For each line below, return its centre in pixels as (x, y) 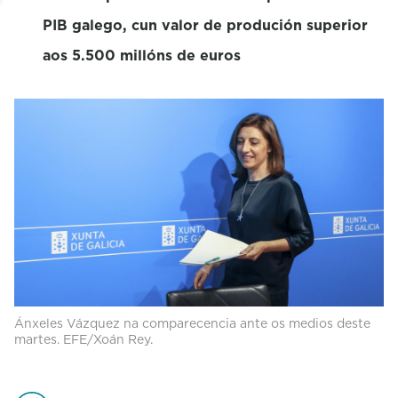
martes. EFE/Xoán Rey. (84, 339)
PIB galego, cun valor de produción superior (205, 24)
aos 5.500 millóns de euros (142, 55)
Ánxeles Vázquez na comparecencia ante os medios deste (192, 323)
